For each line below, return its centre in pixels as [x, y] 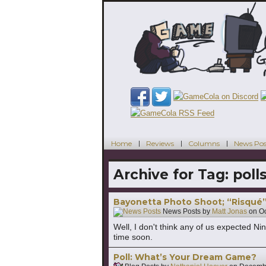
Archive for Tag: [173, 175]
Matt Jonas [229, 212]
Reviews [160, 143]
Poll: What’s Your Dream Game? [185, 257]
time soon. [133, 237]
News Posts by [186, 212]
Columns [204, 143]
